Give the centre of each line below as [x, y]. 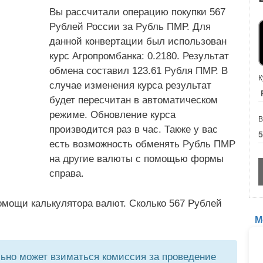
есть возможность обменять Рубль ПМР [142, 144]
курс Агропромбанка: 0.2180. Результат [139, 56]
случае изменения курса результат [130, 85]
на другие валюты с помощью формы [136, 159]
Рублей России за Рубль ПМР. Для [130, 27]
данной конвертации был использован [138, 41]
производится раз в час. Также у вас [134, 129]
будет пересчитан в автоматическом [134, 100]
